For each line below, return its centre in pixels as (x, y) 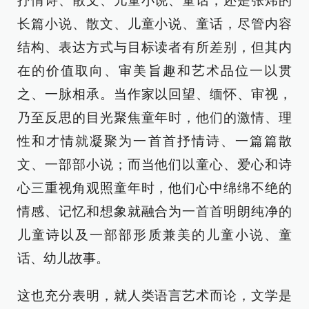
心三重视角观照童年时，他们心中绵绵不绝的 (154, 188)
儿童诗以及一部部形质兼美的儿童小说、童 (154, 235)
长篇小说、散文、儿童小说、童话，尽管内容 (154, 24)
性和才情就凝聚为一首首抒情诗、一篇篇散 (154, 141)
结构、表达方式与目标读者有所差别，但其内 (154, 48)
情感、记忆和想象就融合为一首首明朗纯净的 (154, 212)
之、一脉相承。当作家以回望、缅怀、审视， (154, 94)
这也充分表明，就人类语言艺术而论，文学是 (154, 296)
